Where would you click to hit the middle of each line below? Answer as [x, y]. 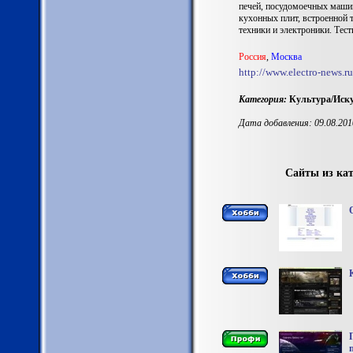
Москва [286, 57]
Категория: [262, 99]
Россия [252, 57]
